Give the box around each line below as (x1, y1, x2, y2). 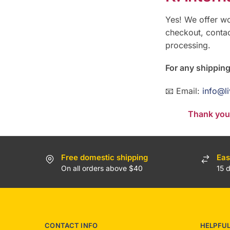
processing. (165, 40, 210, 50)
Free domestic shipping (61, 152, 148, 163)
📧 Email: (165, 85, 202, 96)
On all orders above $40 (61, 164, 143, 173)
